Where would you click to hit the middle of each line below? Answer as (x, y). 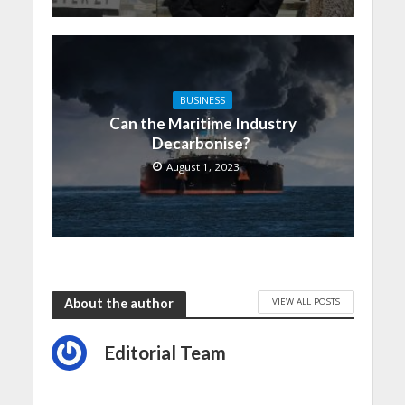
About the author (118, 304)
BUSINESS (202, 101)
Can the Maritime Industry (202, 124)
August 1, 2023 (203, 167)
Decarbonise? (202, 144)
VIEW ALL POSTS (306, 301)
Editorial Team (165, 352)
